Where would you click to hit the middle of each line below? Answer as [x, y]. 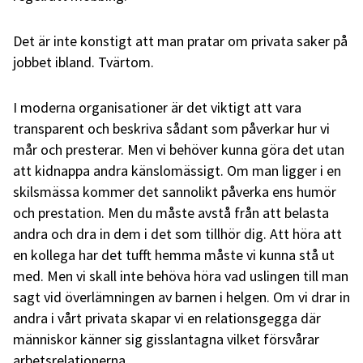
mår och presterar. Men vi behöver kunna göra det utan [179, 149]
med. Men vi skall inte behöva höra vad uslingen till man [181, 275]
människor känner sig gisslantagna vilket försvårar [166, 339]
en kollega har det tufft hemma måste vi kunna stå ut [174, 254]
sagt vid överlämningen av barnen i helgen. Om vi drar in [181, 297]
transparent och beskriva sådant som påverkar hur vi [171, 128]
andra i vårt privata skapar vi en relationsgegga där [167, 318]
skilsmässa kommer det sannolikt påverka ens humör [175, 191]
